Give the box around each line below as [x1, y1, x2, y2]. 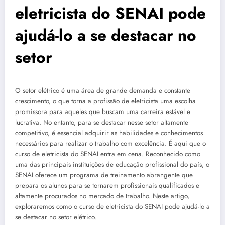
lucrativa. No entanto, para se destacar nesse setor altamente [15, 117, 188, 127]
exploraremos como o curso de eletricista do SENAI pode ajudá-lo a [15, 201, 210, 211]
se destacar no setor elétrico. [15, 212, 96, 222]
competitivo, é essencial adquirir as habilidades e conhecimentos [15, 128, 203, 138]
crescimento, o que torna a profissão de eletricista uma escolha [15, 96, 196, 106]
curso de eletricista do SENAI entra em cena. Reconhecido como [15, 149, 200, 159]
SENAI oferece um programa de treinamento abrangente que [15, 170, 193, 180]
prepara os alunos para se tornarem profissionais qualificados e [15, 180, 199, 190]
